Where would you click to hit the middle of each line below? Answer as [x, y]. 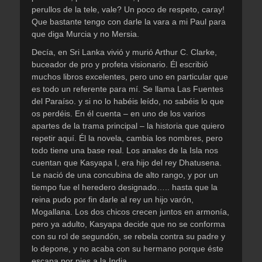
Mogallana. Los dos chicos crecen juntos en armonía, [130, 212]
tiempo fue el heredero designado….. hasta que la [125, 187]
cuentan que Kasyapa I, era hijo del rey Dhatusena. [127, 163]
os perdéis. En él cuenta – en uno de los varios [118, 113]
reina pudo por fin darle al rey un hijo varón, [113, 199]
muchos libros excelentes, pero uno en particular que [130, 77]
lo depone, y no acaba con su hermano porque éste [127, 249]
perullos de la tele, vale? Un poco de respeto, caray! [128, 9]
